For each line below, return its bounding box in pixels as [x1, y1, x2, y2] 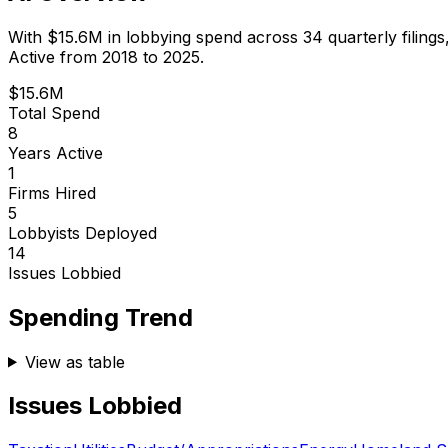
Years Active [8, 142, 103, 163]
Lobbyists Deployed [8, 222, 157, 243]
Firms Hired [8, 182, 96, 203]
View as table [24, 351, 125, 372]
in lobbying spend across [103, 26, 303, 47]
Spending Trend [8, 302, 193, 332]
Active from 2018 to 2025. [8, 46, 204, 67]
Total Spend [8, 102, 100, 123]
